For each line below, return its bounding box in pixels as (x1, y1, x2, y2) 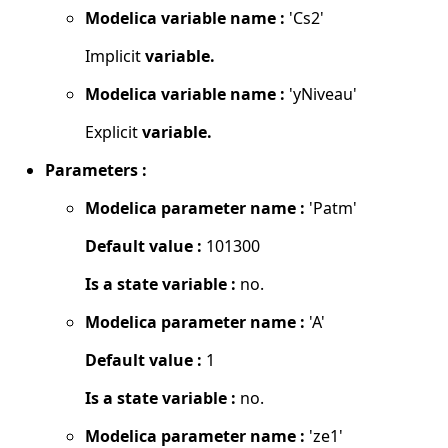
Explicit (85, 120, 142, 143)
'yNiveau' (285, 82, 357, 105)
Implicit (85, 44, 145, 67)
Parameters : (45, 158, 147, 181)
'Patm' (305, 196, 357, 219)
